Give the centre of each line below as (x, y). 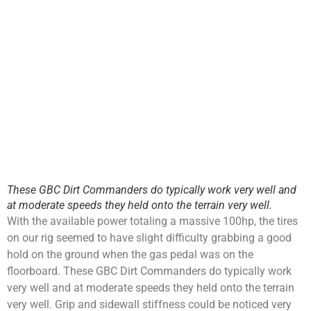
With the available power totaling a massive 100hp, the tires (152, 221)
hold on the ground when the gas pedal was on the (130, 254)
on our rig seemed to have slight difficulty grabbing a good (149, 237)
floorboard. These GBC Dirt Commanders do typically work (149, 271)
